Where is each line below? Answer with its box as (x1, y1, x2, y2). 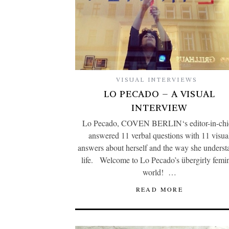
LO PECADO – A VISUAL (104, 88, 215, 100)
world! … (143, 167, 176, 178)
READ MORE (135, 185, 184, 194)
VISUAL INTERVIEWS (116, 76, 198, 84)
